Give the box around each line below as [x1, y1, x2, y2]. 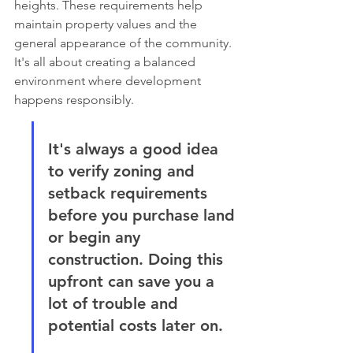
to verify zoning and [48, 161, 199, 180]
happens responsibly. [14, 91, 134, 107]
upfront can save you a [48, 271, 219, 291]
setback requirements [48, 183, 212, 203]
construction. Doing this [48, 249, 228, 269]
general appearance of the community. [14, 35, 235, 50]
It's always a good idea [48, 139, 223, 158]
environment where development [14, 72, 204, 88]
